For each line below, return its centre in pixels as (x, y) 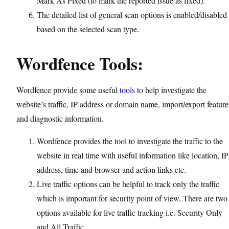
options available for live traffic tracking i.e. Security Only (130, 212)
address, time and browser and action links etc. (111, 169)
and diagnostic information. (60, 118)
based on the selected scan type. (88, 29)
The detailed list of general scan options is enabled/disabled (132, 15)
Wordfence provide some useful (68, 90)
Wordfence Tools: (80, 63)
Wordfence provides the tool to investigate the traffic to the (130, 141)
